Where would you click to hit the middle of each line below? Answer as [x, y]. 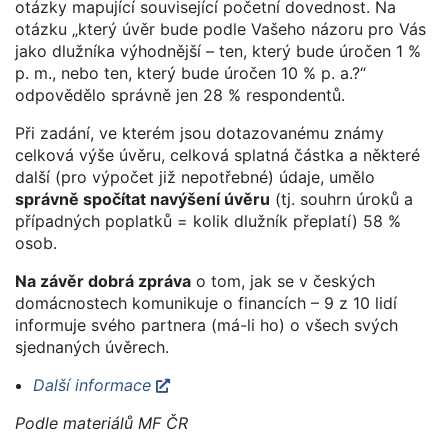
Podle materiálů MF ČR [101, 422]
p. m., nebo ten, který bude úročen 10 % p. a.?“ [190, 72]
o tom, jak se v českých [283, 280]
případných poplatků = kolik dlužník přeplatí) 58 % [208, 220]
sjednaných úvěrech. [92, 346]
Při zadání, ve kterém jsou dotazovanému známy [199, 132]
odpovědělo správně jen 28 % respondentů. [180, 94]
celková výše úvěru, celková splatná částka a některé [217, 154]
